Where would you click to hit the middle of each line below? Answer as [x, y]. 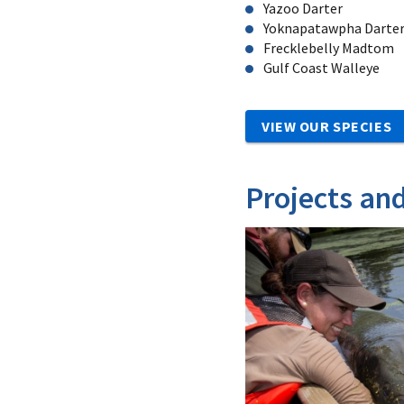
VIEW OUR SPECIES [327, 126]
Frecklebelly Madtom [329, 47]
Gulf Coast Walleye [321, 67]
